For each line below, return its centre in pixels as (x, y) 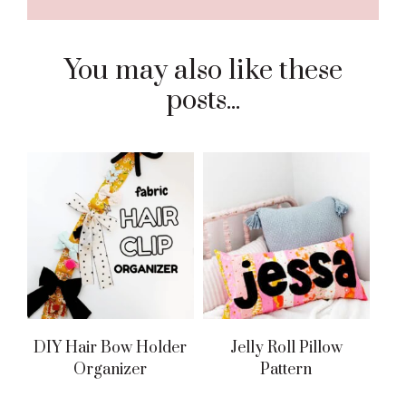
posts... (203, 100)
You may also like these (203, 70)
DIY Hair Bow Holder (111, 348)
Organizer (111, 369)
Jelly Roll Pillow (286, 348)
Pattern (286, 369)
